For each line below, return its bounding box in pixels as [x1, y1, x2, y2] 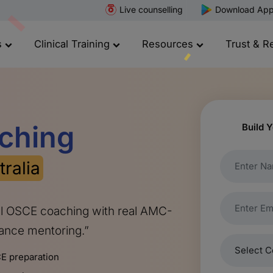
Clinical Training [34, 38, 113, 50]
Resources [142, 38, 196, 50]
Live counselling [119, 4, 183, 15]
